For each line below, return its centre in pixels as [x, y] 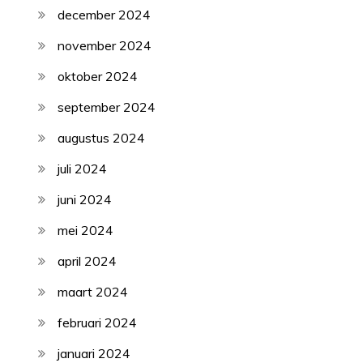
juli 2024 [83, 169]
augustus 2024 [102, 138]
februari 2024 [98, 323]
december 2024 [105, 15]
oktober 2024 [98, 77]
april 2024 [88, 261]
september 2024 [107, 107]
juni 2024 [85, 200]
